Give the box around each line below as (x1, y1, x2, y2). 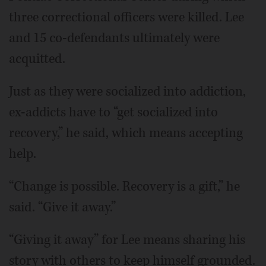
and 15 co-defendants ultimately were (9, 28, 220, 47)
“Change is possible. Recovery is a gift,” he (9, 177, 240, 195)
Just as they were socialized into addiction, (9, 82, 246, 100)
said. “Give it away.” (9, 198, 116, 216)
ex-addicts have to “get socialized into (9, 103, 218, 121)
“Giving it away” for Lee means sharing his (9, 230, 245, 249)
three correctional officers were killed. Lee (9, 8, 244, 26)
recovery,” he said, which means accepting (9, 123, 243, 142)
